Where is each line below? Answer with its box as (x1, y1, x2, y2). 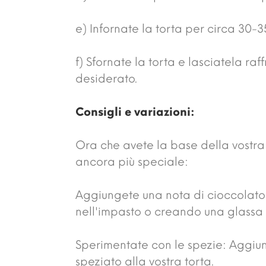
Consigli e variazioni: (75, 104, 195, 119)
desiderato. (75, 71, 137, 85)
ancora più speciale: (75, 154, 188, 169)
